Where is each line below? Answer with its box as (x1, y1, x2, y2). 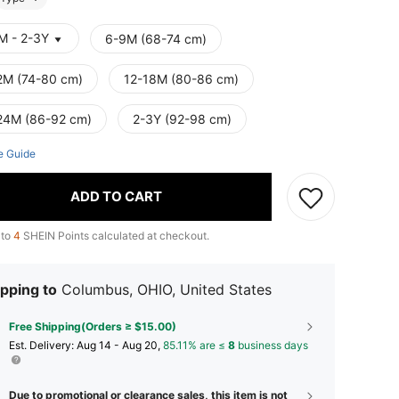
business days (235, 338, 308, 352)
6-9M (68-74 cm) (105, 30, 207, 46)
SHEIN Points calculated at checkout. (20, 228, 209, 242)
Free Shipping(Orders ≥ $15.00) (9, 319, 176, 333)
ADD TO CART (70, 188, 162, 206)
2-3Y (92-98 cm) (133, 110, 232, 126)
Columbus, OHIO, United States (61, 280, 272, 298)
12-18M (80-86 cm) (124, 70, 239, 86)
